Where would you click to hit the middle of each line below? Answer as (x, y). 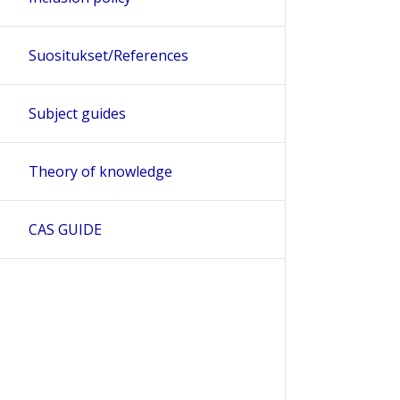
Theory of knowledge (100, 171)
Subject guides (77, 113)
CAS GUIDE (65, 229)
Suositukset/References (108, 55)
